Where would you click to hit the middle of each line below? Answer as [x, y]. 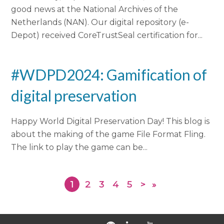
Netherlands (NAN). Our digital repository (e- [100, 22]
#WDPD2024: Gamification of [109, 75]
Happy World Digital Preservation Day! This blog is [110, 121]
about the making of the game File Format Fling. [108, 134]
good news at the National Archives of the [95, 9]
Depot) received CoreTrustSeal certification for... [107, 35]
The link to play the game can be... [79, 147]
